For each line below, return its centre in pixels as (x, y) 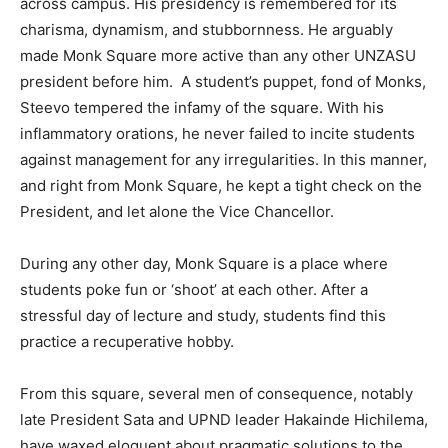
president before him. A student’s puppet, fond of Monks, (223, 81)
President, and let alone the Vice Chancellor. (177, 211)
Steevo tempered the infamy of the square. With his (202, 107)
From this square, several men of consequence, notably (216, 393)
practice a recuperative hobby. (127, 341)
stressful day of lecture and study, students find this (203, 315)
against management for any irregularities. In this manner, (223, 159)
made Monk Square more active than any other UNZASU (218, 55)
